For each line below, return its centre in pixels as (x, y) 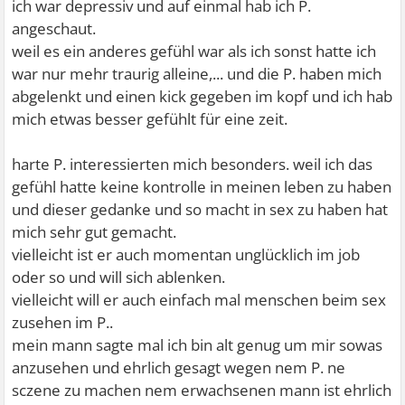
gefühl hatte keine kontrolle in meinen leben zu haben (202, 186)
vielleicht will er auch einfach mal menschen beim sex (199, 299)
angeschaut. (54, 28)
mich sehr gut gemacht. (94, 231)
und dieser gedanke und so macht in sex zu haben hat (200, 209)
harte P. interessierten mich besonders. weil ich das (193, 164)
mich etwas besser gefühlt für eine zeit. (150, 118)
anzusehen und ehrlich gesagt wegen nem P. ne (179, 367)
